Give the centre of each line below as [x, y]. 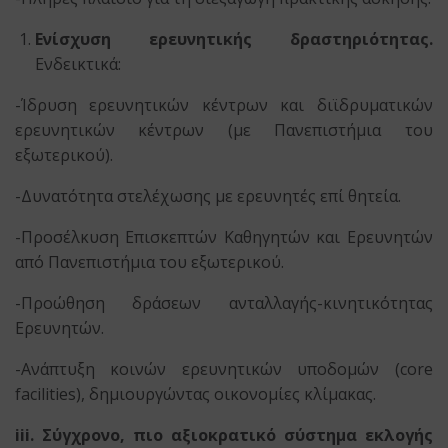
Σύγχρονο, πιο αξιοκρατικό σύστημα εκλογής [237, 435]
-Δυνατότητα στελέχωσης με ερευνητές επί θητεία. [208, 196]
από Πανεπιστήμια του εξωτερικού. [150, 262]
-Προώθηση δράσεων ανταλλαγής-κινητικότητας [224, 303]
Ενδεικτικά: [78, 64]
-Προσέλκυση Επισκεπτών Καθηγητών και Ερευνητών [224, 237]
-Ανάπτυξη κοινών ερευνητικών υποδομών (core [224, 369]
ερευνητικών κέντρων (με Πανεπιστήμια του [224, 130]
